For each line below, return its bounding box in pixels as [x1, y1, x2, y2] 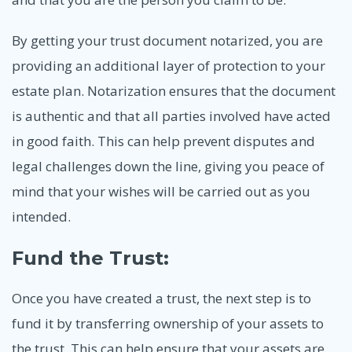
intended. [12, 207, 71, 225]
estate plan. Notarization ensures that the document [12, 81, 335, 100]
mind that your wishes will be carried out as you [12, 181, 310, 200]
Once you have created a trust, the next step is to [12, 289, 311, 308]
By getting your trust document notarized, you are [12, 31, 323, 49]
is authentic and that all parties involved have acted [12, 106, 331, 125]
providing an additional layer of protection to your [12, 56, 325, 75]
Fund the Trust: [12, 246, 169, 269]
